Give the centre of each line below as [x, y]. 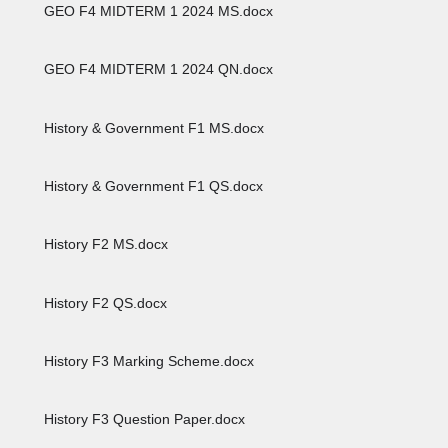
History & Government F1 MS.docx [152, 127]
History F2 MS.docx [104, 244]
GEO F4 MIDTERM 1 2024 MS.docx [157, 11]
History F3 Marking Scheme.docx [147, 360]
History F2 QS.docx [104, 302]
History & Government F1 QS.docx [152, 185]
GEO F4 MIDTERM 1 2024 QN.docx [157, 69]
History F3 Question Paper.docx [143, 419]
